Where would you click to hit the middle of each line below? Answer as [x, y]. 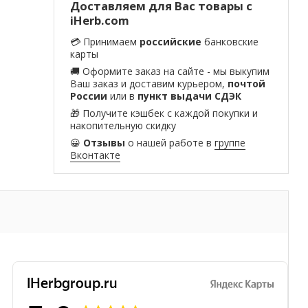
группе [230, 143]
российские [170, 42]
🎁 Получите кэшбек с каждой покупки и [164, 113]
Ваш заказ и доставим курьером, [148, 84]
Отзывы [104, 143]
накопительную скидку [123, 126]
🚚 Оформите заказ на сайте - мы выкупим [169, 71]
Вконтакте [95, 155]
